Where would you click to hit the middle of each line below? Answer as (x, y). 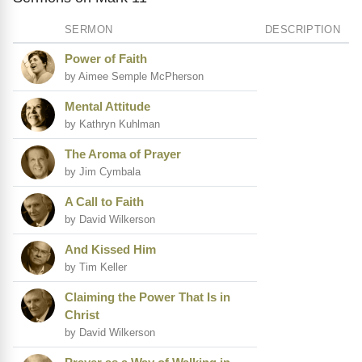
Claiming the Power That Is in (147, 297)
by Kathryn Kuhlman (112, 124)
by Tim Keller (96, 267)
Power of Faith (106, 59)
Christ (82, 315)
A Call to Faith (104, 202)
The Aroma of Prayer (123, 154)
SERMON (89, 30)
